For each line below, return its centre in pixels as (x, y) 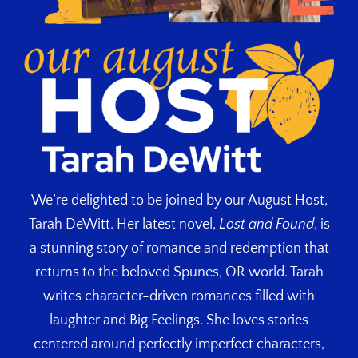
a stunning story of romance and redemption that (179, 248)
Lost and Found (266, 224)
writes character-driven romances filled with (179, 296)
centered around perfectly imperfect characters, (179, 344)
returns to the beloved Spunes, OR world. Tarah (179, 272)
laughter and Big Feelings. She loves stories (179, 320)
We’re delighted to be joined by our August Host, (179, 200)
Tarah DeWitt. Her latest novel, (123, 224)
